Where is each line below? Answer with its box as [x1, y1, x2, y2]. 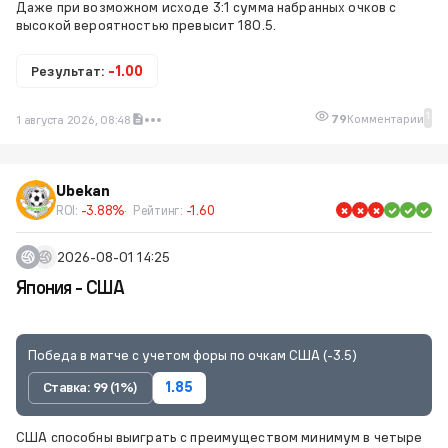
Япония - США [16, 276, 125, 299]
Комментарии [347, 110, 424, 126]
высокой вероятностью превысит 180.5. [16, 16, 277, 34]
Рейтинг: [132, 202, 186, 218]
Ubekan [56, 181, 111, 200]
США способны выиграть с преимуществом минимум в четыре [16, 427, 423, 446]
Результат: [31, 62, 108, 80]
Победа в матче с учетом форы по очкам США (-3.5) [28, 346, 357, 364]
